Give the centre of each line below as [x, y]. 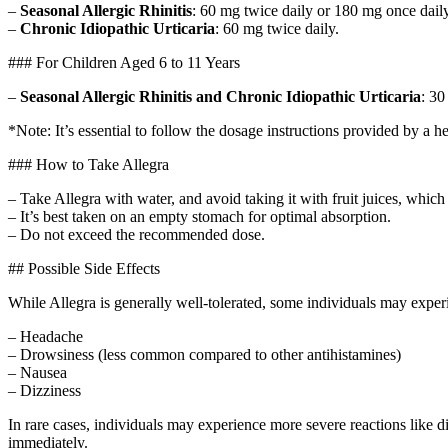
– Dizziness [44, 390]
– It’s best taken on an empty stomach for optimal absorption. [199, 216]
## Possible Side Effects [84, 268]
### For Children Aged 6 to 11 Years [124, 62]
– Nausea [37, 372]
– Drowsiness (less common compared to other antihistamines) [204, 354]
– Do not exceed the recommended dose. [136, 234]
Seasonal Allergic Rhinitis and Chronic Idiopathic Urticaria [220, 96]
